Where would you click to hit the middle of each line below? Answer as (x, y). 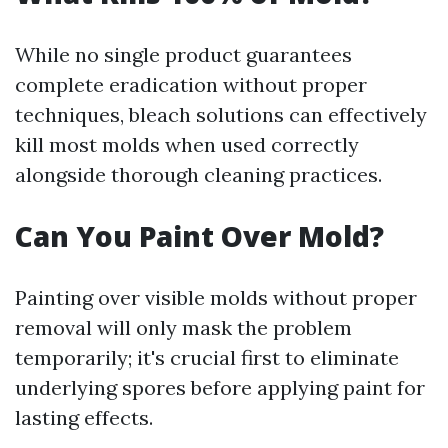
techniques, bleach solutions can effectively (221, 114)
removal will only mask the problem (183, 327)
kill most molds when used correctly (187, 144)
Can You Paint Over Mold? (199, 236)
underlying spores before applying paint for (220, 387)
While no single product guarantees (183, 54)
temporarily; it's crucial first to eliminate (207, 357)
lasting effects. (84, 417)
